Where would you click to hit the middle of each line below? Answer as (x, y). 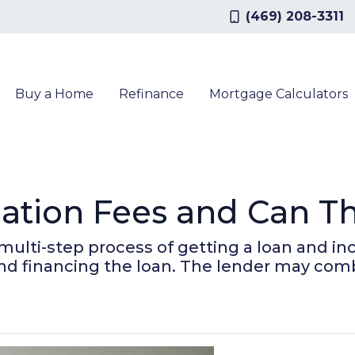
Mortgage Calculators (279, 94)
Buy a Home (54, 94)
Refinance (151, 94)
